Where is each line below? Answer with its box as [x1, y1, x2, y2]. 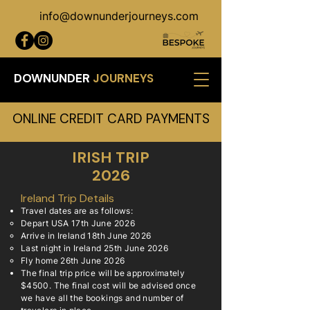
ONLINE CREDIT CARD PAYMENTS [12, 110, 210, 127]
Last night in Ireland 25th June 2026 [21, 243, 168, 253]
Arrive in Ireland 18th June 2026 [21, 230, 152, 241]
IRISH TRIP [72, 147, 149, 167]
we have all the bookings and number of [21, 293, 184, 303]
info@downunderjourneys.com [39, 9, 199, 23]
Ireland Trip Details [21, 191, 114, 206]
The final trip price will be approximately [21, 268, 185, 278]
